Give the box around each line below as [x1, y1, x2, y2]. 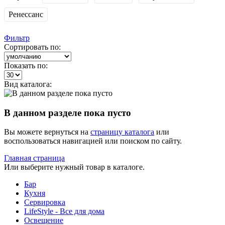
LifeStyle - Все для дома [24, 207, 104, 216]
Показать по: [4, 61, 48, 70]
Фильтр [4, 33, 30, 42]
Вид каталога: [4, 79, 52, 88]
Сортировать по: [4, 42, 61, 51]
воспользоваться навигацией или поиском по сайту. [4, 137, 182, 146]
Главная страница [4, 154, 65, 163]
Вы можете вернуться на [4, 128, 90, 137]
